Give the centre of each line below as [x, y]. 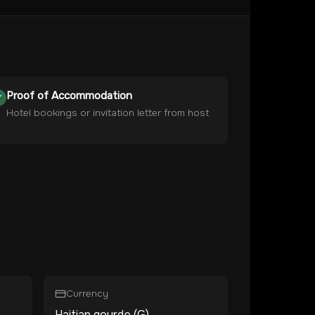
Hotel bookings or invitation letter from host [108, 113]
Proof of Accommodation [70, 96]
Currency [87, 294]
